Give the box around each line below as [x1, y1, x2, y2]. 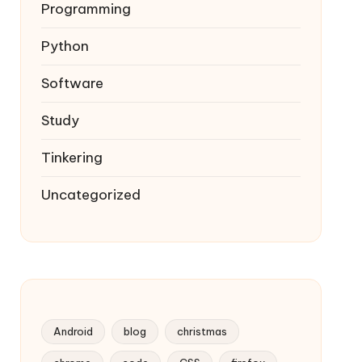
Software [40, 74, 103, 92]
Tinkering [40, 149, 103, 166]
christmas [176, 325, 227, 338]
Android [53, 325, 93, 338]
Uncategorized [40, 186, 141, 204]
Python [40, 37, 89, 55]
